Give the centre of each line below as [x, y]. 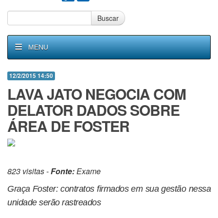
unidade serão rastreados [54, 202]
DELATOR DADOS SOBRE [93, 110]
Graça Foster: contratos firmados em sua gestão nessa [109, 189]
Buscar [108, 18]
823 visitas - [29, 171]
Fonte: [63, 171]
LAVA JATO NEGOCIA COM [97, 94]
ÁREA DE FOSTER [68, 126]
